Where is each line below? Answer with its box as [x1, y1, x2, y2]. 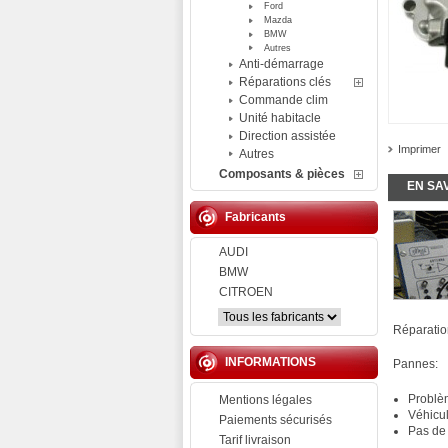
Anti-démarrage [239, 57, 324, 71]
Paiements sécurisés [219, 413, 332, 427]
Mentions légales [219, 393, 312, 407]
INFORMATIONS [225, 355, 316, 369]
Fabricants [225, 210, 286, 224]
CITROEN [219, 285, 273, 299]
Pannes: [393, 357, 438, 371]
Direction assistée [239, 129, 336, 143]
